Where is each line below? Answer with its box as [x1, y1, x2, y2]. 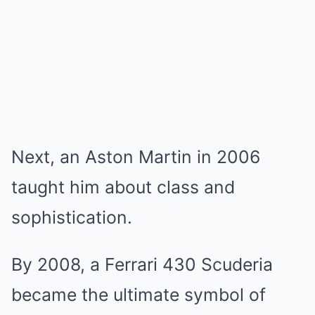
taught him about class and [11, 176, 235, 198]
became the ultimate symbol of [11, 284, 266, 305]
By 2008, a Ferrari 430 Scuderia [11, 254, 273, 275]
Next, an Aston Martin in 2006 [11, 146, 260, 167]
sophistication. [11, 207, 132, 228]
